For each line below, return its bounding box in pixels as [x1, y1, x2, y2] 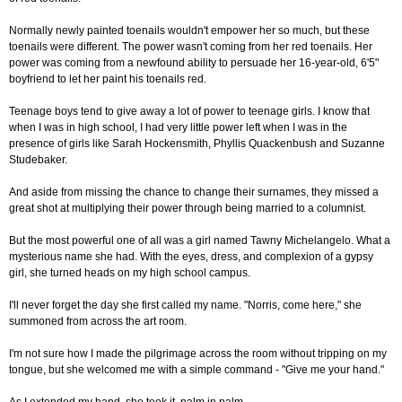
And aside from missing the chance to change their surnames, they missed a [9, 186, 379, 199]
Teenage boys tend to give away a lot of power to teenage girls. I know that [9, 105, 370, 118]
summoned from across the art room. [9, 315, 187, 328]
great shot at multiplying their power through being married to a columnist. [9, 202, 366, 215]
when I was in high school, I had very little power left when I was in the [9, 121, 347, 135]
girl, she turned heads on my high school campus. [9, 267, 250, 280]
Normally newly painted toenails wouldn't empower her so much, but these [9, 24, 370, 38]
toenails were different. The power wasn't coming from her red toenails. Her [9, 40, 372, 54]
